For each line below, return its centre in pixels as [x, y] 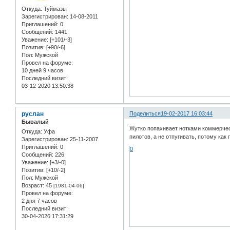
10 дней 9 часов [42, 70]
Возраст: [33, 186]
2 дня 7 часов [39, 201]
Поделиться [145, 113]
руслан [33, 114]
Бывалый [35, 121]
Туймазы [54, 8]
